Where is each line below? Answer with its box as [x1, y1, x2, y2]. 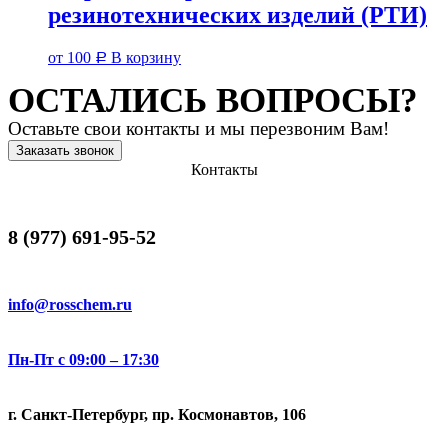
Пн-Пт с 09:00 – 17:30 [8, 350, 159, 368]
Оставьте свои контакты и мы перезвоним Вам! [8, 118, 389, 140]
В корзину [111, 49, 181, 67]
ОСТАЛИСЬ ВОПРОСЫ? [8, 81, 418, 121]
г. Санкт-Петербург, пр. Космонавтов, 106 [8, 406, 306, 424]
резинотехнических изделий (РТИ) [48, 2, 427, 29]
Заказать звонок [16, 143, 114, 159]
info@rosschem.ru [8, 295, 132, 313]
